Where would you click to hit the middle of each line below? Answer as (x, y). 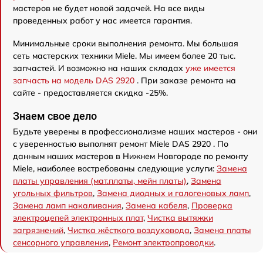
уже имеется (210, 68)
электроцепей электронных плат (78, 218)
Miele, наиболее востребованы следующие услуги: (115, 169)
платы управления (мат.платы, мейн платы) (100, 181)
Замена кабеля (156, 206)
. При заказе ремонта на (186, 81)
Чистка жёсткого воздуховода (129, 230)
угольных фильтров (53, 193)
